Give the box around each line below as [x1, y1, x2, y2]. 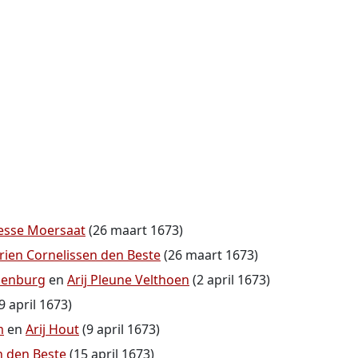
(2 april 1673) [189, 271, 270, 288]
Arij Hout [26, 320, 79, 338]
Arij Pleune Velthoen [67, 271, 189, 288]
